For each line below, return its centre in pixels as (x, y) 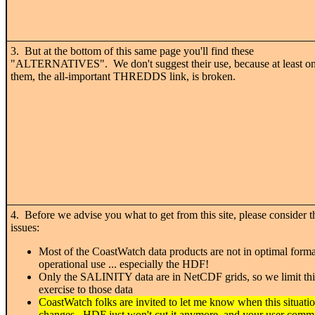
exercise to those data (86, 289)
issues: (25, 227)
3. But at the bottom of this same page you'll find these (132, 51)
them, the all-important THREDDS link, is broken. (123, 76)
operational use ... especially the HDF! (124, 264)
